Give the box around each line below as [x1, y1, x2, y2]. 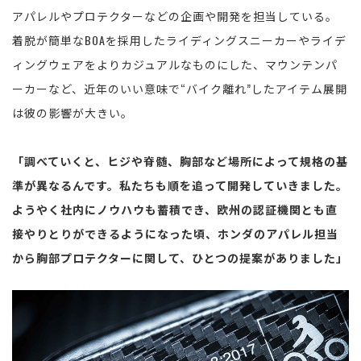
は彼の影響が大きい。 [12, 104, 133, 122]
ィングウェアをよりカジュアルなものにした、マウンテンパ [12, 56, 338, 73]
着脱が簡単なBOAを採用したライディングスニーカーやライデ [12, 31, 346, 49]
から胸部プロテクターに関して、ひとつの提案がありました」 [12, 249, 348, 267]
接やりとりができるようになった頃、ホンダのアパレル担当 [12, 225, 338, 243]
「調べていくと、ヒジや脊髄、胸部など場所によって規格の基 [12, 152, 348, 170]
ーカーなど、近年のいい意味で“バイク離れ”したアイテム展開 [12, 80, 347, 98]
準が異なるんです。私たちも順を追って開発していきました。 [12, 176, 348, 194]
